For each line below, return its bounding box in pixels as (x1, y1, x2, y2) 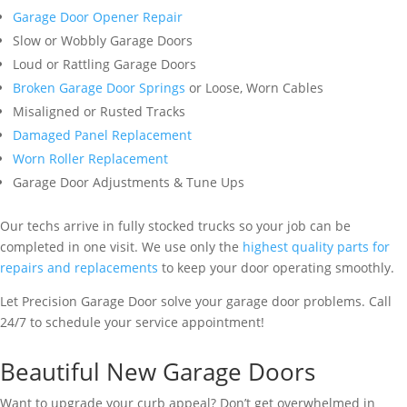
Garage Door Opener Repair (13, 8, 183, 25)
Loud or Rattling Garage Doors (13, 55, 196, 73)
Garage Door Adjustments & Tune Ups (13, 174, 244, 191)
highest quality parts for (243, 238, 390, 255)
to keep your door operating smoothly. (158, 259, 394, 276)
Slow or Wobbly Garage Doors (13, 32, 193, 49)
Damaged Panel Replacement (13, 126, 192, 144)
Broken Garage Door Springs (13, 79, 185, 96)
